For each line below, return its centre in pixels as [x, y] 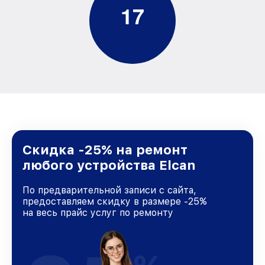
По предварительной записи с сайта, [109, 190]
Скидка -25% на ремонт [105, 150]
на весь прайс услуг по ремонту [98, 213]
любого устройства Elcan [109, 165]
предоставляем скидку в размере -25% [115, 201]
